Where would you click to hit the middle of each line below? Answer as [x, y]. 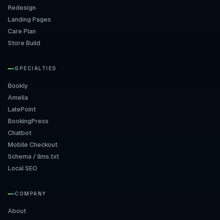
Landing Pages [29, 19]
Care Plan [22, 31]
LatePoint [22, 109]
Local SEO [23, 168]
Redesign [22, 8]
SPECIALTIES [36, 68]
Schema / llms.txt [33, 156]
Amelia [18, 97]
